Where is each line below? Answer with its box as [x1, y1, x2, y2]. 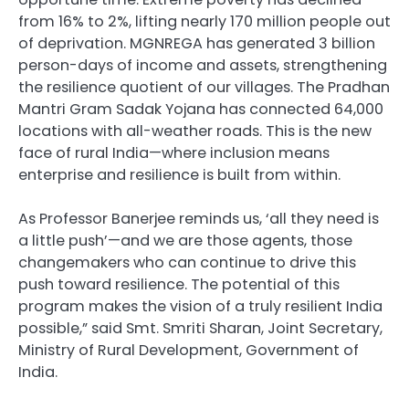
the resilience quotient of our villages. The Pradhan [18, 77, 390, 99]
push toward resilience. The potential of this [18, 274, 340, 296]
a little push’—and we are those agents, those [18, 230, 352, 252]
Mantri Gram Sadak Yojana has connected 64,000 [18, 99, 383, 121]
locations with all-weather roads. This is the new [18, 121, 372, 142]
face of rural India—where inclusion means [18, 142, 330, 164]
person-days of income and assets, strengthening [18, 55, 387, 77]
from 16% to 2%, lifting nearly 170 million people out [18, 11, 391, 33]
